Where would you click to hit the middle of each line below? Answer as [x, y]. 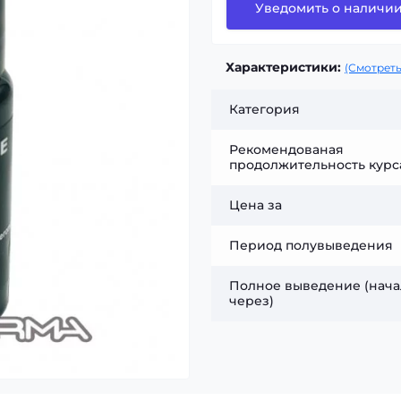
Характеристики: [283, 67]
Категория [264, 109]
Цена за [256, 205]
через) [252, 300]
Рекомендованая [286, 149]
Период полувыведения [311, 245]
